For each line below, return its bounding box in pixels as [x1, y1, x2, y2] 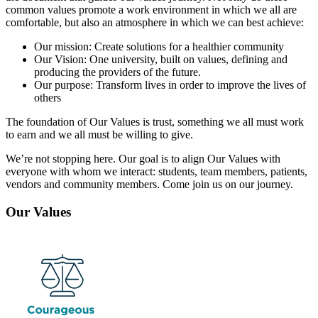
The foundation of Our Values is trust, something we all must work [6, 116, 304, 128]
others [34, 92, 61, 104]
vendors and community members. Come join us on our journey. [6, 178, 293, 190]
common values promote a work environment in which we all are [6, 4, 297, 16]
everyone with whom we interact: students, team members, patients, [6, 165, 307, 177]
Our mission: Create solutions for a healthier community [34, 40, 284, 53]
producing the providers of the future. [34, 66, 201, 78]
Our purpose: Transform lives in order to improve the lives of [34, 79, 306, 91]
